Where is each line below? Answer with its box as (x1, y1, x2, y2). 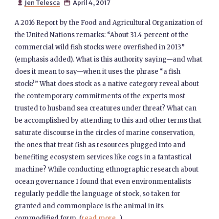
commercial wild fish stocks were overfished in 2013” (15, 43, 185, 51)
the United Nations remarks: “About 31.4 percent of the (15, 31, 189, 39)
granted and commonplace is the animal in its (15, 202, 164, 210)
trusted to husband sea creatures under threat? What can (15, 104, 197, 112)
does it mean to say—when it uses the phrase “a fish (15, 67, 181, 76)
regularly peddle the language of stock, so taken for (15, 190, 181, 198)
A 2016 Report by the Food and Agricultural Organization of (15, 19, 203, 27)
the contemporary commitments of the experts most (15, 92, 186, 100)
